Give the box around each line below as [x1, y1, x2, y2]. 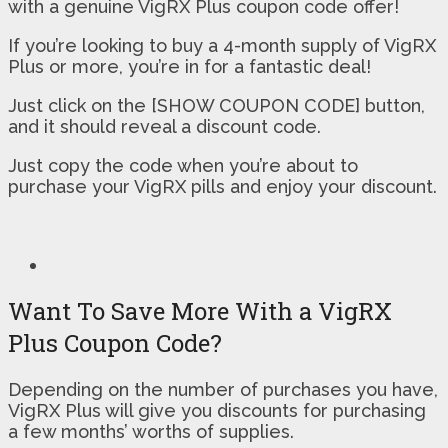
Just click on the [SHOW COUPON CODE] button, [8, 94, 425, 116]
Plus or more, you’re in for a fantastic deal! [8, 55, 371, 77]
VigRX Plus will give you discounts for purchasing [8, 399, 426, 421]
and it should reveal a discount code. [8, 115, 321, 137]
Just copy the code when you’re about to [8, 154, 358, 176]
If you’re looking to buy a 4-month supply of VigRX [8, 34, 436, 56]
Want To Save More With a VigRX [8, 294, 392, 327]
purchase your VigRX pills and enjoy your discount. [8, 175, 437, 197]
